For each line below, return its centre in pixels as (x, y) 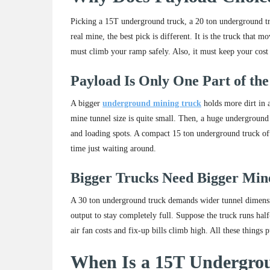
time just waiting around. (113, 149)
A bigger (86, 104)
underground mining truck (152, 104)
